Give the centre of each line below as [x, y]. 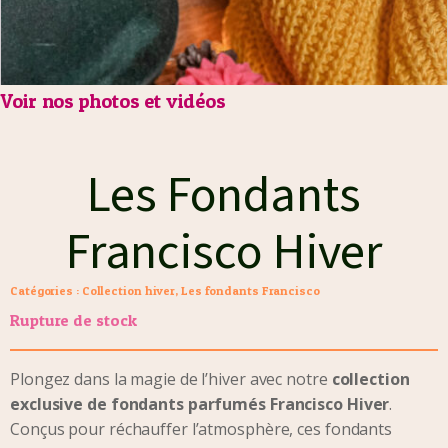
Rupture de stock [73, 320]
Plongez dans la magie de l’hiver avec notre [171, 379]
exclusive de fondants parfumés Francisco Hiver [200, 404]
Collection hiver [128, 290]
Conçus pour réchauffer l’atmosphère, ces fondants [201, 429]
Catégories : [46, 290]
